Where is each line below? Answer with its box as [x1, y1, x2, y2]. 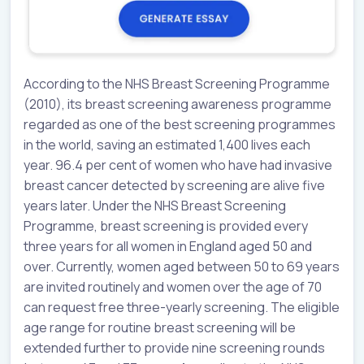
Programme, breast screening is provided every [24, 216, 308, 235]
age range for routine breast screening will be [24, 318, 296, 336]
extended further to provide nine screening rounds [24, 338, 325, 357]
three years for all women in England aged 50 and [24, 236, 312, 255]
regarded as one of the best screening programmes [24, 115, 336, 133]
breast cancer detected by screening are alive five [24, 175, 325, 194]
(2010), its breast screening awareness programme [24, 94, 331, 113]
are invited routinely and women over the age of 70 [24, 277, 322, 296]
